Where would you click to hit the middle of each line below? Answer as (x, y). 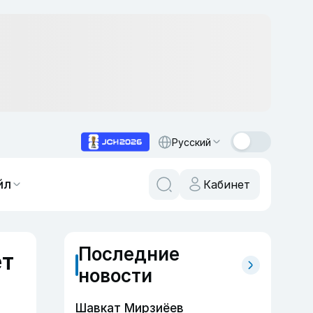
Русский (191, 142)
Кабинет (227, 184)
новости (115, 276)
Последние (129, 254)
